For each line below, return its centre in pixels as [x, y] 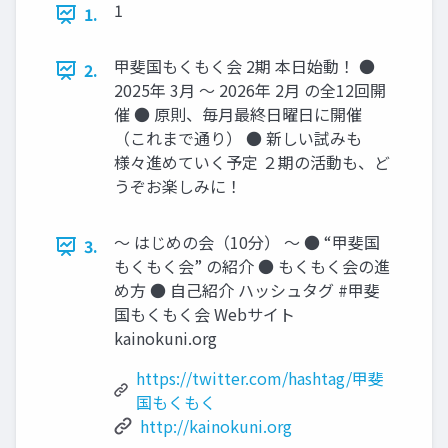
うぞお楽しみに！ [178, 186]
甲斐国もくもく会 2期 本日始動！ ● [244, 66]
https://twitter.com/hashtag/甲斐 [260, 378]
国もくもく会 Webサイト [204, 314]
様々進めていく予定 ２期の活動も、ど [252, 162]
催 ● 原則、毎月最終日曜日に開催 [238, 114]
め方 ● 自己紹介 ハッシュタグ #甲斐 [247, 290]
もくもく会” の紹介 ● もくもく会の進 [252, 266]
